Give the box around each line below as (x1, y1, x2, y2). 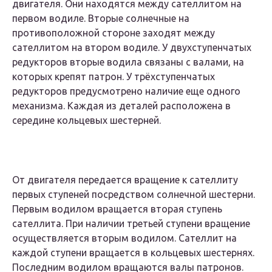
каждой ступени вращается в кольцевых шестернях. (12, 247, 254, 259)
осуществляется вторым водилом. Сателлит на (12, 233, 237, 244)
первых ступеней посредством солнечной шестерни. (12, 189, 255, 200)
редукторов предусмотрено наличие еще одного (12, 86, 240, 97)
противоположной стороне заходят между (12, 27, 215, 39)
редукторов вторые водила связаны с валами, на (12, 56, 244, 68)
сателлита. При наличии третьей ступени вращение (12, 218, 250, 229)
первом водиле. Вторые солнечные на (12, 13, 189, 24)
